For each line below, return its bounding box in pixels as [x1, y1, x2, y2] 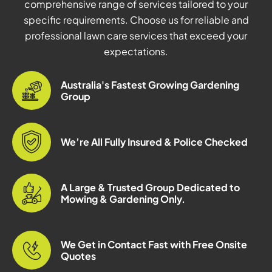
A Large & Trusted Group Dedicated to [61, 181, 240, 194]
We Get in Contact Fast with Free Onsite [61, 238, 247, 251]
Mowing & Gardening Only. [61, 192, 185, 206]
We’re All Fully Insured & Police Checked [61, 135, 248, 149]
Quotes [61, 250, 96, 263]
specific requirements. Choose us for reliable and [23, 13, 249, 27]
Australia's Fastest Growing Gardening [61, 78, 239, 92]
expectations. [104, 45, 168, 58]
